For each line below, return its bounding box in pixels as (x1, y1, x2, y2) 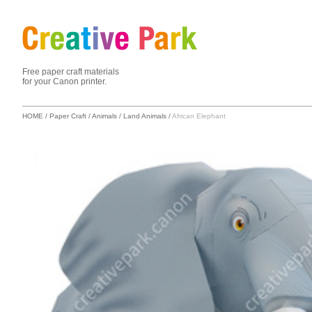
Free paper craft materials (22, 67, 119, 77)
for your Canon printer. (22, 77, 107, 86)
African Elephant (172, 112, 226, 120)
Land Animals (123, 112, 166, 120)
